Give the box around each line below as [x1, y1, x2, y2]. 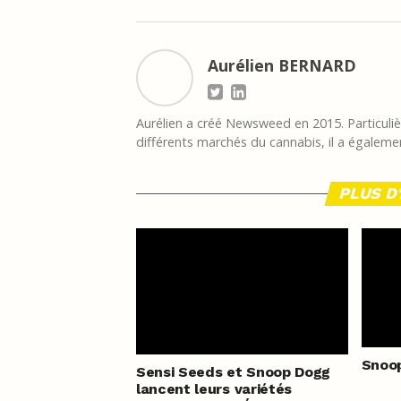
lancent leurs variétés [136, 380, 292, 398]
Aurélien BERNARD [208, 54, 356, 76]
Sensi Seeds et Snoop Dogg [136, 363, 330, 381]
